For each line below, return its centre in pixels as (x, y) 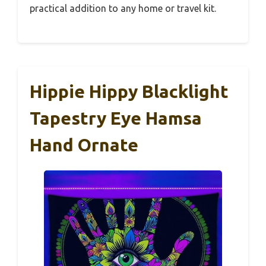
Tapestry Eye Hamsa (116, 118)
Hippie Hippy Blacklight (129, 92)
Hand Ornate (84, 145)
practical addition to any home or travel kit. (123, 9)
